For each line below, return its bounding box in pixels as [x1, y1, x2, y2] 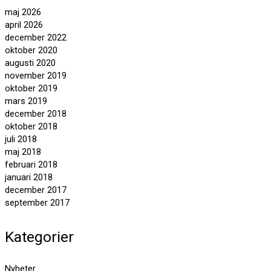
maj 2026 [4, 6, 41, 18]
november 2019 [4, 70, 67, 81]
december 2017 [4, 184, 67, 195]
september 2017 [4, 197, 70, 208]
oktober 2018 [4, 120, 57, 132]
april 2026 [4, 19, 43, 30]
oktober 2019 [4, 82, 57, 94]
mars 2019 [4, 95, 47, 106]
